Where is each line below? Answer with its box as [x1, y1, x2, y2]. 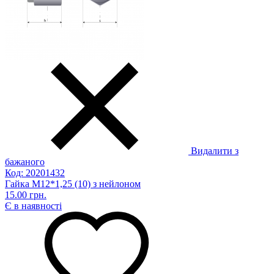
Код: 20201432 [5, 168, 65, 179]
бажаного [5, 157, 45, 168]
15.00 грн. [5, 190, 46, 201]
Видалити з [191, 146, 239, 157]
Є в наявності [5, 201, 62, 212]
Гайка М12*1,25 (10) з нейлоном [5, 179, 141, 190]
